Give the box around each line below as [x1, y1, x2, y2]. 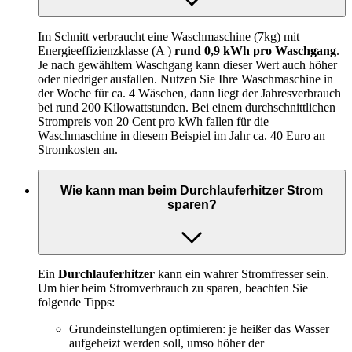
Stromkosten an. [38, 142, 118, 156]
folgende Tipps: [38, 295, 115, 309]
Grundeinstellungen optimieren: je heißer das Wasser [69, 321, 329, 335]
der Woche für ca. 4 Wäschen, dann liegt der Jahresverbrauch [38, 86, 341, 100]
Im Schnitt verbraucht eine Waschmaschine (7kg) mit [38, 29, 299, 43]
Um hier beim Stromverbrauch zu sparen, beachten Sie [38, 280, 308, 295]
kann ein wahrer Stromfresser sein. [155, 266, 329, 280]
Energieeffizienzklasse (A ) [38, 43, 174, 57]
